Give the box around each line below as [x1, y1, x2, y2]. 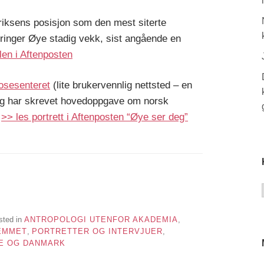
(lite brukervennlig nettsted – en [50, 80, 192, 91]
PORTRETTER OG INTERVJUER [32, 226, 163, 236]
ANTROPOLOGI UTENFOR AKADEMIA [24, 214, 178, 224]
